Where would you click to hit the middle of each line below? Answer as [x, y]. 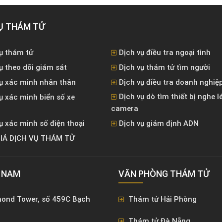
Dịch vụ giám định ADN [159, 123]
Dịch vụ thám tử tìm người [165, 67]
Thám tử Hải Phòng [162, 199]
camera [125, 109]
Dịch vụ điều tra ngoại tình [165, 53]
